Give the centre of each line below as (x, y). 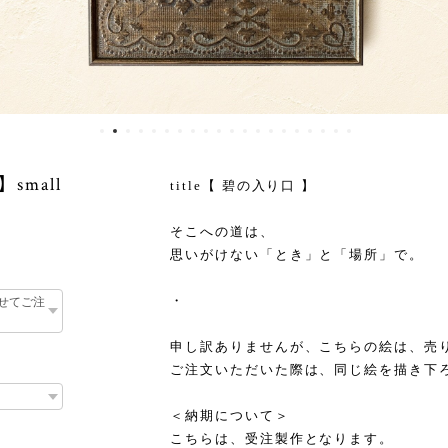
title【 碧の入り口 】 (243, 185)
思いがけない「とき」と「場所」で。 (297, 254)
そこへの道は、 (222, 231)
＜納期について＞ (230, 415)
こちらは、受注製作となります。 (282, 438)
